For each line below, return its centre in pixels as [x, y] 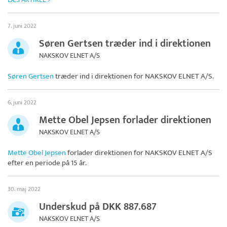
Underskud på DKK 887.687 [98, 207]
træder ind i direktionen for [99, 77]
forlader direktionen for [105, 153]
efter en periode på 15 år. [47, 163]
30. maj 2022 [24, 189]
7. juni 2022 [22, 26]
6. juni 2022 [22, 103]
